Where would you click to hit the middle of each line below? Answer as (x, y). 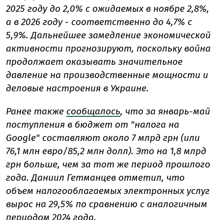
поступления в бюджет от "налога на (93, 125)
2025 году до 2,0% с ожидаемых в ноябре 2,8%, (108, 9)
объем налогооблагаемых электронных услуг (108, 191)
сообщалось (93, 111)
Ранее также (35, 111)
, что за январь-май (165, 111)
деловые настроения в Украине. (77, 88)
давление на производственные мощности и (107, 75)
